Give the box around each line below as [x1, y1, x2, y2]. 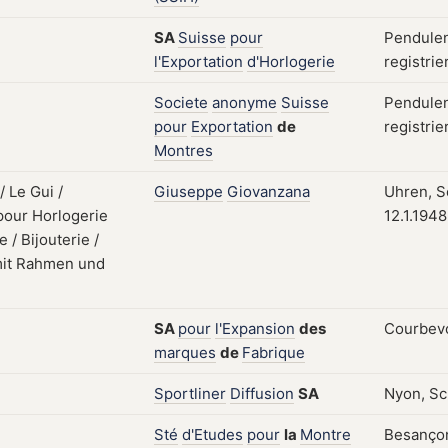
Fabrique [242, 343, 305, 362]
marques [154, 343, 216, 362]
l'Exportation [154, 52, 243, 71]
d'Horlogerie [247, 52, 335, 71]
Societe [154, 93, 208, 112]
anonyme [212, 93, 277, 112]
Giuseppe [154, 182, 223, 201]
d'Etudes [182, 425, 243, 444]
